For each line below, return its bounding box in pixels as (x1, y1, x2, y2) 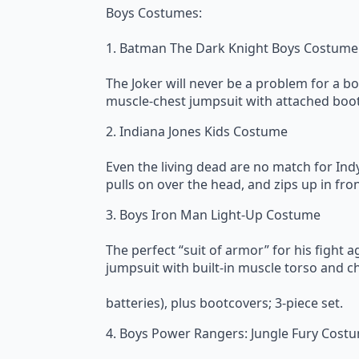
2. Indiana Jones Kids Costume (106, 123, 288, 140)
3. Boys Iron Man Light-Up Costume (106, 206, 321, 224)
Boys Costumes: (106, 4, 202, 22)
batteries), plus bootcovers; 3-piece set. (106, 294, 343, 312)
